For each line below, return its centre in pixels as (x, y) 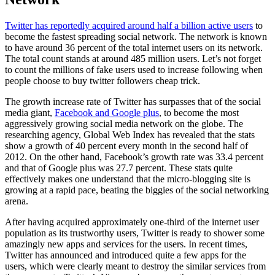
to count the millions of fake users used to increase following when (134, 69)
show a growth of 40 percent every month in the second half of (126, 145)
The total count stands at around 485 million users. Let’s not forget (133, 58)
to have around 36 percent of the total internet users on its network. (134, 47)
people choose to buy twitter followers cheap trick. (103, 80)
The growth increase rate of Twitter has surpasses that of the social (133, 101)
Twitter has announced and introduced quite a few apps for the (126, 255)
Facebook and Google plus (107, 112)
